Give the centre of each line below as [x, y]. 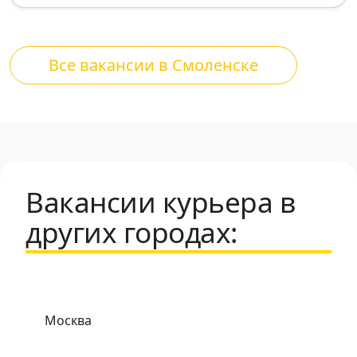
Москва [68, 320]
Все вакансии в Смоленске [153, 65]
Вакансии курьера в [160, 201]
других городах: [131, 231]
